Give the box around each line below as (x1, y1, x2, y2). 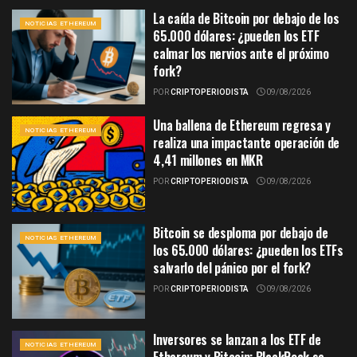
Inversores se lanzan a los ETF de (153, 330, 321, 350)
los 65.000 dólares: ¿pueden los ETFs (153, 240, 343, 260)
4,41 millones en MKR (153, 151, 263, 171)
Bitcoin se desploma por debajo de (153, 222, 328, 242)
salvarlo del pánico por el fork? (153, 257, 311, 277)
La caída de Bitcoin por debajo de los (153, 8, 339, 28)
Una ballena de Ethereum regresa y (153, 116, 331, 135)
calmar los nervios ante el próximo (153, 43, 329, 63)
